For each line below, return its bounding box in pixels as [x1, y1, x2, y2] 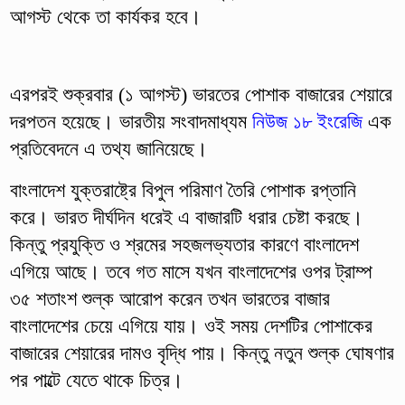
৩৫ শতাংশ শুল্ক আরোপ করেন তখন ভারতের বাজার [9, 287, 330, 310]
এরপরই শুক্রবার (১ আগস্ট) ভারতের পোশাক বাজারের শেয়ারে [9, 82, 392, 106]
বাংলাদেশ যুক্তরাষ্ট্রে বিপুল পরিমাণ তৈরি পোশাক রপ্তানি [9, 178, 356, 202]
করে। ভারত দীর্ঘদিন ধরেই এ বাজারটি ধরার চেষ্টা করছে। [9, 205, 363, 229]
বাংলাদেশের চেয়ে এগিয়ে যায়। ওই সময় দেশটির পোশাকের [9, 314, 372, 337]
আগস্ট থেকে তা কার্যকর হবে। [9, 5, 207, 28]
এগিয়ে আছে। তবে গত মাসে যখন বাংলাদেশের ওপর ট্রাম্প [9, 259, 372, 283]
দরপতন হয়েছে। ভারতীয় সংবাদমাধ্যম [9, 109, 252, 133]
